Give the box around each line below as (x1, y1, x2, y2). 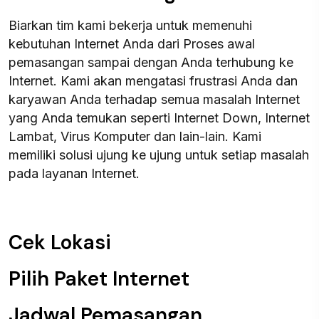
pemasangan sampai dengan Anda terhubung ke (9, 55, 293, 70)
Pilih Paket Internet (9, 266, 189, 292)
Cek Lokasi (9, 229, 111, 256)
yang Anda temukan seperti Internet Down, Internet (9, 110, 310, 125)
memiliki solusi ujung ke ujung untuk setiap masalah (9, 147, 309, 162)
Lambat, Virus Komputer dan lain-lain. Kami (9, 129, 261, 144)
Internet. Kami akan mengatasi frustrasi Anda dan (9, 73, 298, 88)
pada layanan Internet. (9, 166, 140, 181)
